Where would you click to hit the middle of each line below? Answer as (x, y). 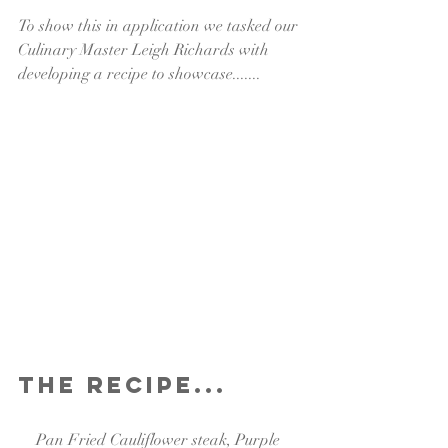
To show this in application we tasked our (160, 26)
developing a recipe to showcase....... (139, 74)
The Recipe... (122, 384)
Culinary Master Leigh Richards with (145, 50)
